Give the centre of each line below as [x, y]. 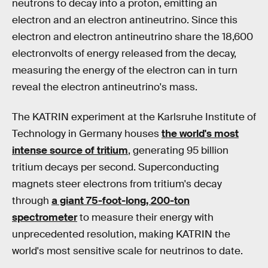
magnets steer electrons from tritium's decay [117, 184]
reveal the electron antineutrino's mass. [105, 87]
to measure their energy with [145, 217]
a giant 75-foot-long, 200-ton [121, 200]
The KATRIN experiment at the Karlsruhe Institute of [134, 117]
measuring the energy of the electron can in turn [125, 71]
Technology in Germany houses [87, 133]
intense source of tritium [70, 150]
